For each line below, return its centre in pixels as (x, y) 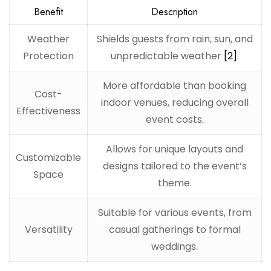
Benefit (48, 12)
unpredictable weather (167, 56)
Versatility (48, 230)
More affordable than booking (175, 86)
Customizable (48, 158)
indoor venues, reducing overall (175, 103)
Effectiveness (48, 111)
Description (175, 12)
